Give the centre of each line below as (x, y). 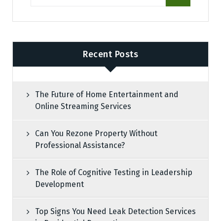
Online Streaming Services (83, 107)
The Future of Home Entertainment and (107, 95)
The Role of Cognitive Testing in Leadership (114, 173)
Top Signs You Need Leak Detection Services (115, 212)
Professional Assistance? (80, 146)
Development (59, 184)
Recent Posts (110, 54)
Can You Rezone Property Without (96, 134)
